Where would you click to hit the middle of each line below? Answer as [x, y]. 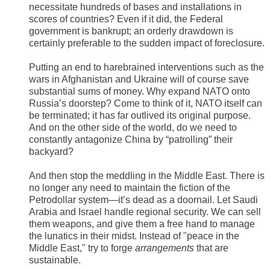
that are [211, 248]
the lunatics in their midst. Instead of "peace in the [134, 236]
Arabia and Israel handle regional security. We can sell [145, 212]
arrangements [165, 248]
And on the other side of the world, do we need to [133, 128]
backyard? [51, 152]
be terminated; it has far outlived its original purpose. [140, 116]
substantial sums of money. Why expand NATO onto [140, 92]
